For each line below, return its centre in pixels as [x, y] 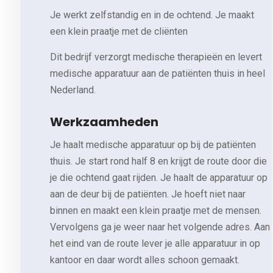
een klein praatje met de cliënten [119, 31]
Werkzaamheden [104, 122]
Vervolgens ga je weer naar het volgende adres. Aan [160, 227]
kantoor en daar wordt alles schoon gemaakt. [144, 260]
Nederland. [73, 90]
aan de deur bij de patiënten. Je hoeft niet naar [147, 194]
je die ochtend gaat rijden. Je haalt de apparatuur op [158, 177]
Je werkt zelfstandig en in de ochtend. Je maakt [152, 15]
